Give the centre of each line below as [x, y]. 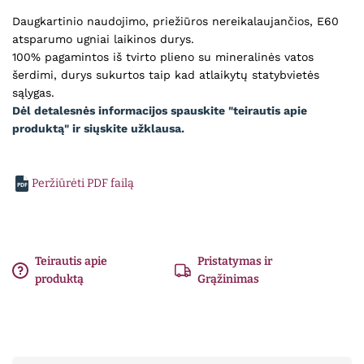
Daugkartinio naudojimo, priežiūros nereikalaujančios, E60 [175, 21]
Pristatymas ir [234, 261]
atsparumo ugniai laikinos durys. [103, 39]
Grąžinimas [228, 279]
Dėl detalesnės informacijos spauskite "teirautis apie [160, 110]
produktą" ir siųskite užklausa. [98, 128]
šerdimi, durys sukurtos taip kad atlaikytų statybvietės [166, 75]
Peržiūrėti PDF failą [83, 183]
